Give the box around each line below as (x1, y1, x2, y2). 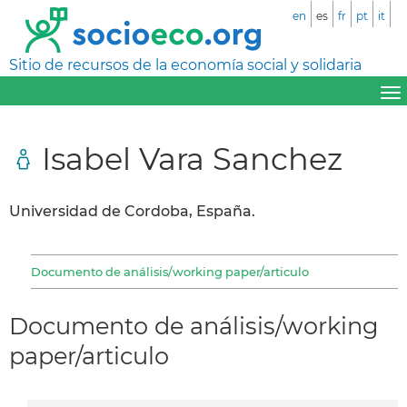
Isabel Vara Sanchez (42, 139, 342, 177)
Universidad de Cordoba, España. (9, 202, 255, 220)
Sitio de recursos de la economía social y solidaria (9, 56, 362, 74)
